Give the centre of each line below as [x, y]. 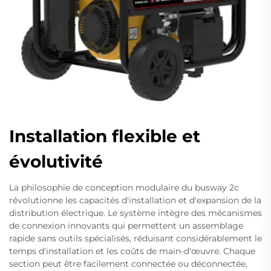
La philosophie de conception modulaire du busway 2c [124, 188]
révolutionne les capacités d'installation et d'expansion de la [135, 201]
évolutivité [56, 162]
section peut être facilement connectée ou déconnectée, [128, 264]
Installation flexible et [105, 136]
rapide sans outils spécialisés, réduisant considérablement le [135, 239]
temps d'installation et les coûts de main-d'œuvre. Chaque [132, 251]
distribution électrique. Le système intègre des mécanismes [135, 213]
